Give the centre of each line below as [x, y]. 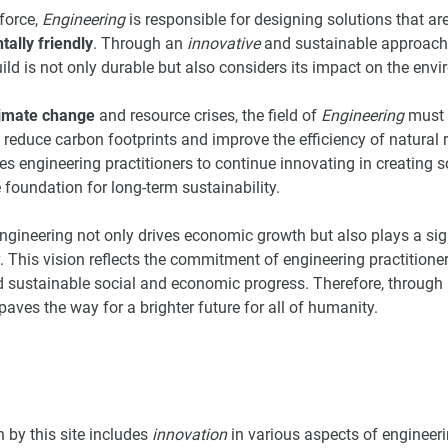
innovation [189, 435]
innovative [223, 43]
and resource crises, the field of [208, 115]
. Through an [140, 43]
